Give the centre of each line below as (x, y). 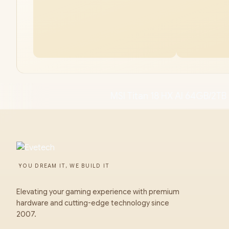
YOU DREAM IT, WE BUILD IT (64, 166)
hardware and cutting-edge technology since (93, 203)
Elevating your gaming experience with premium (98, 192)
